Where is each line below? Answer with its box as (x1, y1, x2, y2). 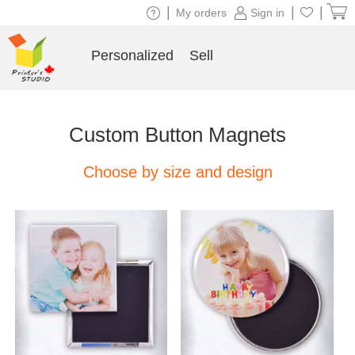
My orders (176, 6, 227, 19)
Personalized (90, 48, 174, 63)
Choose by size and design (82, 163, 273, 181)
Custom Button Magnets (69, 123, 286, 147)
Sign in (250, 6, 284, 19)
